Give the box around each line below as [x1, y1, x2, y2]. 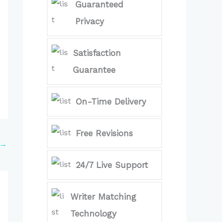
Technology [70, 209, 116, 219]
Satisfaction [73, 48, 121, 58]
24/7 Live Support [76, 160, 148, 170]
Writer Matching [70, 192, 136, 202]
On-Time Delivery [76, 97, 146, 107]
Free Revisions [76, 128, 133, 138]
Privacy [75, 16, 104, 26]
